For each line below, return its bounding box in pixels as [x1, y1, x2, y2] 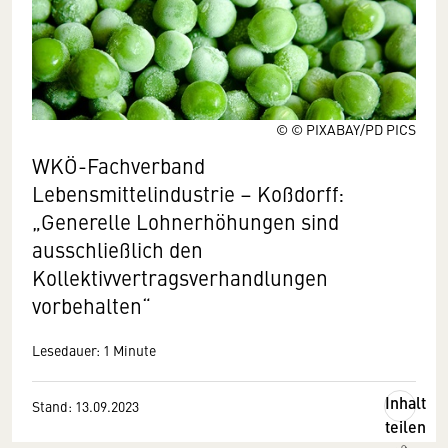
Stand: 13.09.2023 [32, 396, 139, 416]
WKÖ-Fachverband [32, 151, 205, 180]
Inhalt [385, 391, 426, 414]
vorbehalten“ [32, 291, 151, 320]
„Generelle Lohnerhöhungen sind [32, 207, 339, 236]
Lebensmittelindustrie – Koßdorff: [32, 179, 344, 208]
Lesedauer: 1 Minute [32, 340, 156, 360]
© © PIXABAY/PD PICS [276, 119, 416, 139]
